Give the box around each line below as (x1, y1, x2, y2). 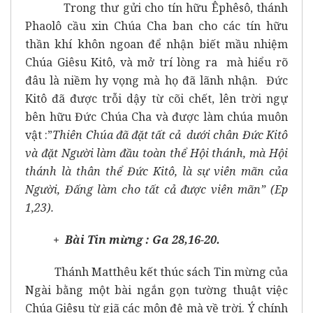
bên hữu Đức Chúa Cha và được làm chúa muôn (25, 108, 288, 124)
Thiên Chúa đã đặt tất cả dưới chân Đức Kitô (52, 126, 289, 143)
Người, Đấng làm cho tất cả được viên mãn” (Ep (25, 181, 288, 197)
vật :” (25, 126, 53, 143)
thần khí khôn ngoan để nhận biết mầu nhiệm (25, 36, 288, 52)
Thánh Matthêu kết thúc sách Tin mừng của (25, 263, 288, 279)
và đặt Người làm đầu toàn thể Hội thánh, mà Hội (25, 145, 288, 161)
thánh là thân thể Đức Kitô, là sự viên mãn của (25, 163, 288, 179)
